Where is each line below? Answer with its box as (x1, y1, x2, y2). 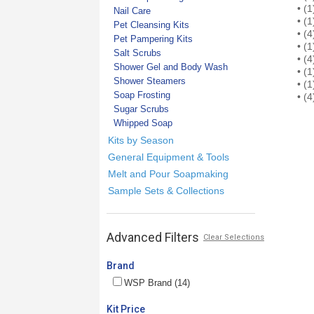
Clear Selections (203, 232, 264, 242)
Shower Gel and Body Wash (114, 61, 228, 72)
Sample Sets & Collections (108, 184, 224, 196)
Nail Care (114, 5, 151, 16)
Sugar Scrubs (114, 103, 169, 114)
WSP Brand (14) (124, 277, 190, 288)
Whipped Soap (114, 117, 172, 128)
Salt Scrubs (114, 47, 161, 58)
